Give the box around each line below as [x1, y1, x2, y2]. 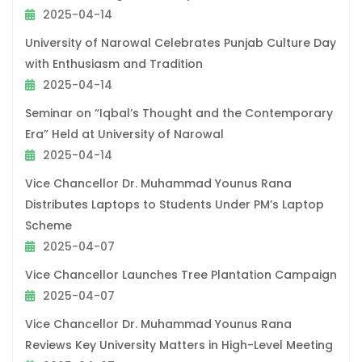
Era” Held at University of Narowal [25, 125, 224, 142]
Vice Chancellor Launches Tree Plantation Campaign [25, 266, 337, 283]
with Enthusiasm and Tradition [25, 55, 203, 72]
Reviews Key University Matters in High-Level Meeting [25, 336, 333, 353]
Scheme [25, 217, 72, 234]
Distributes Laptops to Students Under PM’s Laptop [25, 196, 324, 213]
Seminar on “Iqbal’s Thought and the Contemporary [25, 104, 333, 121]
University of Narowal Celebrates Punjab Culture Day [25, 34, 336, 51]
